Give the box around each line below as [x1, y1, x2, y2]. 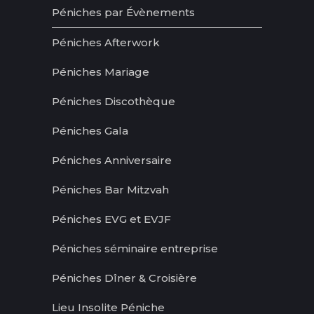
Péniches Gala [52, 123, 128, 137]
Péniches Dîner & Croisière [52, 271, 197, 285]
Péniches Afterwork [52, 35, 160, 49]
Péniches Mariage [52, 64, 149, 78]
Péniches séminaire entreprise [52, 241, 218, 255]
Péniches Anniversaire [52, 153, 172, 167]
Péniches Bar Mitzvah [52, 182, 169, 196]
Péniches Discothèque [52, 94, 175, 108]
